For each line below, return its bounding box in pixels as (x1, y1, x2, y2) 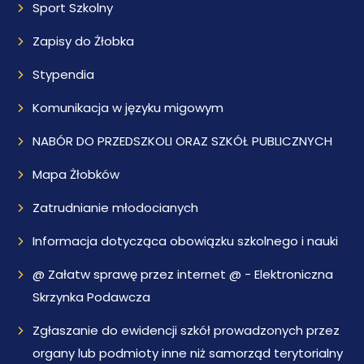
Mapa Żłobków (32, 166, 120, 183)
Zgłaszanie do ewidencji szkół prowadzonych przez (32, 322, 340, 339)
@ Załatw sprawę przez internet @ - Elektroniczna (32, 266, 334, 283)
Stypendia (32, 66, 95, 83)
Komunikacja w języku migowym (32, 99, 224, 116)
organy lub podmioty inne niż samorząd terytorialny (32, 344, 344, 362)
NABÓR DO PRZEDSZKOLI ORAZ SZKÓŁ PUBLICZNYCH (32, 132, 333, 149)
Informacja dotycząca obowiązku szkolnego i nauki (32, 232, 339, 249)
